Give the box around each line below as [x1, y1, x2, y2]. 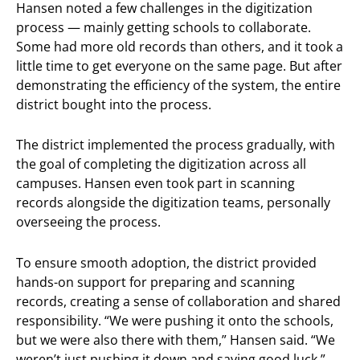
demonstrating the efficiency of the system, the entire [16, 76, 341, 94]
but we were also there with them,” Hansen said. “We [16, 330, 335, 349]
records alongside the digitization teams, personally [16, 194, 330, 212]
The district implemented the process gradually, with [16, 136, 335, 154]
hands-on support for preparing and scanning [16, 272, 295, 291]
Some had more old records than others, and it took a [16, 37, 343, 55]
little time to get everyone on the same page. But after [16, 56, 342, 75]
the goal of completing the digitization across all [16, 155, 306, 174]
